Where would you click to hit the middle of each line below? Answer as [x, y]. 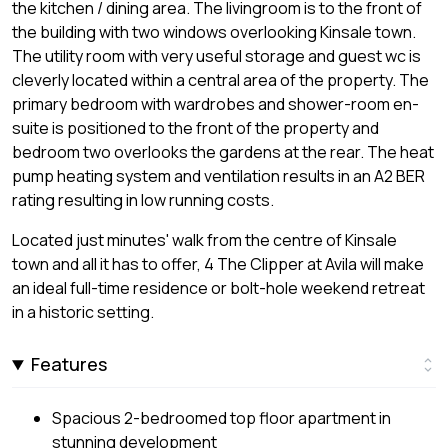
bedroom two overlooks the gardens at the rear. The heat [223, 152]
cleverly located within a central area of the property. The [220, 80]
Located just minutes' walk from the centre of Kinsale [204, 240]
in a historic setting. [83, 312]
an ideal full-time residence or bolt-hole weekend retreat [218, 288]
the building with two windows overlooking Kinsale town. [214, 32]
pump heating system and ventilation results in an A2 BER [218, 176]
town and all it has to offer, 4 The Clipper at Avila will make [218, 264]
